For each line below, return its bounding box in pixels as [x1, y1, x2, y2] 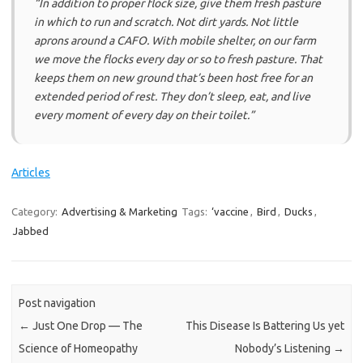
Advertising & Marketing [62, 205, 177, 217]
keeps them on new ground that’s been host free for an [34, 70, 313, 84]
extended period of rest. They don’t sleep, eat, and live [34, 89, 310, 103]
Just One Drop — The [30, 319, 143, 333]
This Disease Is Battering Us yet [185, 319, 344, 333]
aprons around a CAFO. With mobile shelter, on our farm [34, 33, 316, 47]
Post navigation [19, 297, 96, 310]
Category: [11, 205, 60, 217]
